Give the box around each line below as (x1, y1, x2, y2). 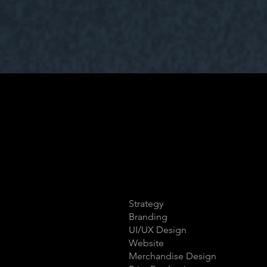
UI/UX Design (129, 224, 187, 235)
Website (129, 237, 164, 249)
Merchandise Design (129, 250, 216, 262)
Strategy (129, 198, 163, 209)
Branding (129, 211, 167, 222)
